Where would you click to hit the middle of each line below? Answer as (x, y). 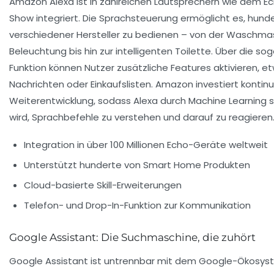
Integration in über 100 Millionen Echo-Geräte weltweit (146, 145)
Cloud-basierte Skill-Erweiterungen (103, 185)
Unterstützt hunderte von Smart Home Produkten (137, 165)
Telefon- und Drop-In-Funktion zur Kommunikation (137, 205)
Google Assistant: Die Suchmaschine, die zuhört (132, 237)
